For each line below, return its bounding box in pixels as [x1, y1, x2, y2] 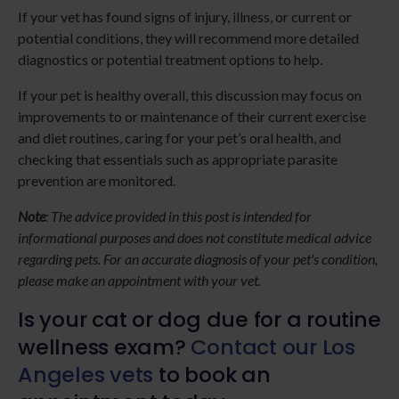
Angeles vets [18, 360, 154, 390]
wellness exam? [18, 332, 191, 362]
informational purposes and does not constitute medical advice [18, 229, 371, 247]
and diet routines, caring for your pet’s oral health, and [18, 129, 341, 147]
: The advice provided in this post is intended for [45, 208, 312, 225]
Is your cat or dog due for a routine [18, 305, 381, 335]
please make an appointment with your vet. [18, 272, 261, 289]
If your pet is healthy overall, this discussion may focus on [18, 86, 362, 104]
